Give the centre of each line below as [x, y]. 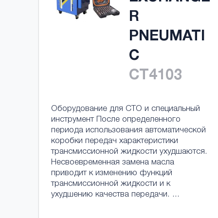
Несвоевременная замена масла [113, 163]
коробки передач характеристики [115, 141]
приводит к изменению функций [112, 173]
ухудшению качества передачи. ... [115, 195]
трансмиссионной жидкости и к [111, 184]
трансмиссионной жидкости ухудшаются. [129, 152]
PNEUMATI [167, 37]
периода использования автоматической [128, 131]
